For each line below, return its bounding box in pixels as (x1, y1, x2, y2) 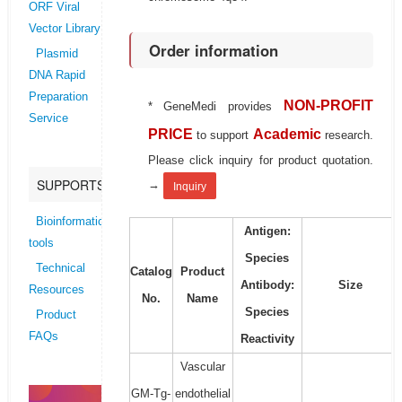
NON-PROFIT (284, 98, 374, 114)
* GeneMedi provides (147, 100, 284, 114)
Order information (148, 39, 278, 62)
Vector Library (28, 22, 100, 36)
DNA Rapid (28, 69, 85, 83)
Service (28, 112, 68, 126)
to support (196, 128, 253, 143)
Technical (35, 262, 85, 275)
